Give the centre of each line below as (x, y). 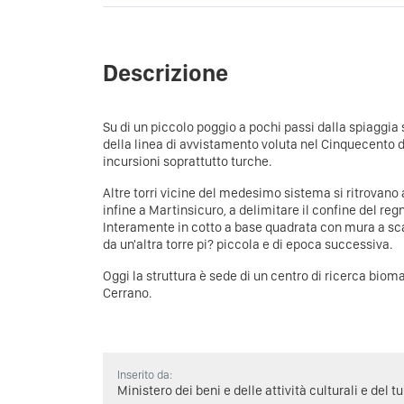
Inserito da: (145, 375)
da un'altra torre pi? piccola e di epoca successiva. (249, 245)
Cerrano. (127, 294)
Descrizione (165, 72)
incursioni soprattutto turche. (188, 162)
